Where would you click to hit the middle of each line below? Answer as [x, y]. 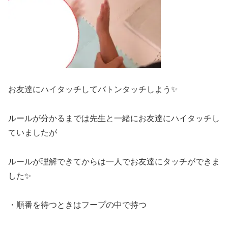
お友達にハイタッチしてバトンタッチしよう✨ [93, 90]
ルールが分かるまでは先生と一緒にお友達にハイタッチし [114, 119]
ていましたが [33, 133]
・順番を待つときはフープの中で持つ [77, 205]
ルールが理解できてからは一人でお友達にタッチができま [114, 162]
